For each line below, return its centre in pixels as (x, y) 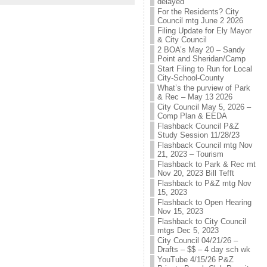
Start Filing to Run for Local (204, 69)
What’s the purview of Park (204, 88)
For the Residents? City (198, 12)
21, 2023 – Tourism (190, 154)
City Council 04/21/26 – (197, 240)
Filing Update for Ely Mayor (204, 31)
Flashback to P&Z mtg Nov (204, 183)
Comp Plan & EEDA (192, 116)
